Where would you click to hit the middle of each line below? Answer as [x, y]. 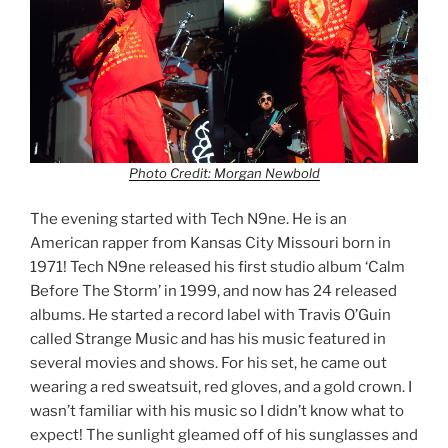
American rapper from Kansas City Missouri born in [210, 242]
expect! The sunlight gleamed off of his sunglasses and [224, 434]
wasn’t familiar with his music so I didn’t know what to [217, 410]
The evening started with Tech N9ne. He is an [188, 218]
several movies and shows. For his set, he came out [208, 362]
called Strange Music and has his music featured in [208, 338]
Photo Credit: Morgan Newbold [224, 173]
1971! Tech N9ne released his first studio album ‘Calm [217, 266]
